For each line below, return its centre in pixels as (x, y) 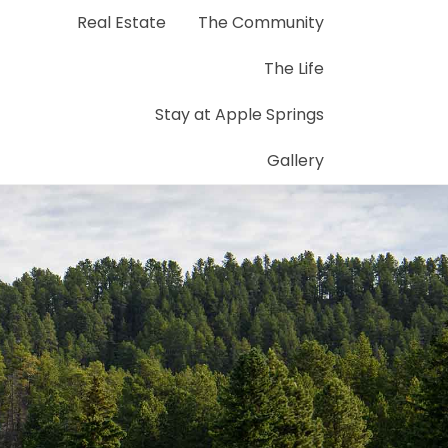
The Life (294, 68)
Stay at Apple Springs (240, 114)
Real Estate (122, 22)
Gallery (296, 160)
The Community (261, 22)
